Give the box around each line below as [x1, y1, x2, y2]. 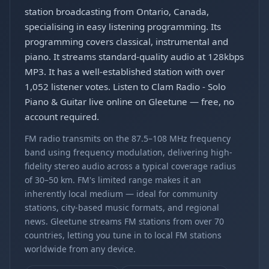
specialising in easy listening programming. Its [25, 20, 221, 32]
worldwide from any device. [25, 243, 136, 255]
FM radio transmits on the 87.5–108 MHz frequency [25, 133, 231, 144]
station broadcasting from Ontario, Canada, [25, 5, 209, 17]
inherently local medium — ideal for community [25, 188, 217, 199]
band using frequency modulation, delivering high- [25, 147, 232, 158]
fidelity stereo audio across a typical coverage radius [25, 160, 236, 172]
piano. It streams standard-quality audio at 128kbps [25, 50, 244, 62]
